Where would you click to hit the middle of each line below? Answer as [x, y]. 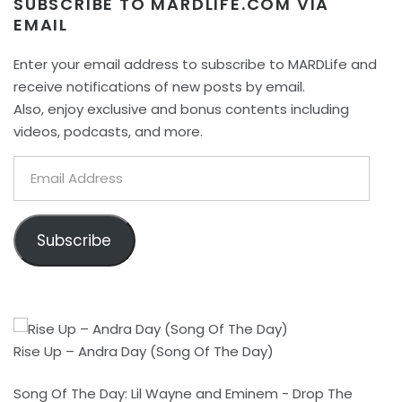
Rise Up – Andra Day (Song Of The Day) [144, 351]
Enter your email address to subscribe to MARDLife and [195, 64]
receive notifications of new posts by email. [159, 86]
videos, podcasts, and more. [108, 131]
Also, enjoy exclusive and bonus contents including [181, 109]
